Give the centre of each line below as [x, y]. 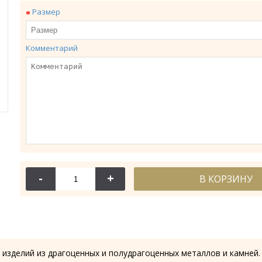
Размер [46, 12]
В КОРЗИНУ [226, 179]
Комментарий [52, 48]
